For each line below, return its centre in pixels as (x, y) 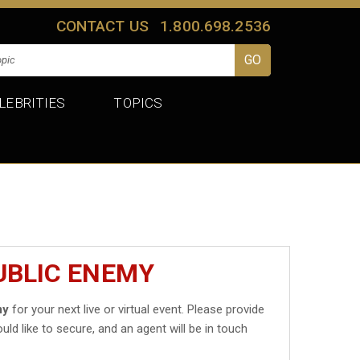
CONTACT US (102, 26)
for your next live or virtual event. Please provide (137, 309)
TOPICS (138, 102)
